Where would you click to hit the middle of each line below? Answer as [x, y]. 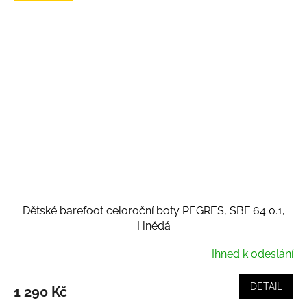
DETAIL [266, 286]
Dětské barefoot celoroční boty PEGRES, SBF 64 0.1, [153, 210]
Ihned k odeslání [253, 254]
